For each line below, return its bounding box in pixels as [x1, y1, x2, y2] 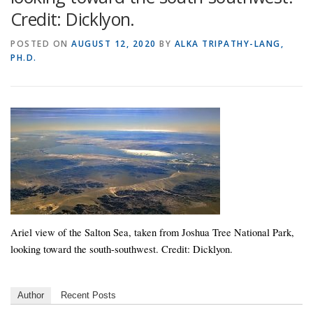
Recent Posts [61, 290, 116, 301]
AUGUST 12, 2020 [71, 38, 156, 50]
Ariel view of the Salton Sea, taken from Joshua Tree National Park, [10, 225, 294, 240]
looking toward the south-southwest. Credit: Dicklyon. [10, 242, 233, 256]
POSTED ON [10, 38, 71, 50]
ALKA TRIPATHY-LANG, [174, 38, 284, 50]
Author [17, 290, 44, 301]
